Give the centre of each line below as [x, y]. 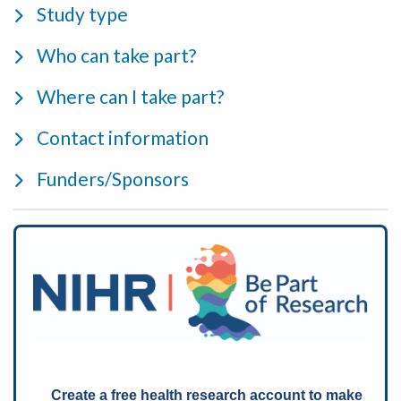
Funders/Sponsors [113, 178]
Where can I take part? [130, 96]
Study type [82, 13]
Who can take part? [116, 55]
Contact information [123, 137]
